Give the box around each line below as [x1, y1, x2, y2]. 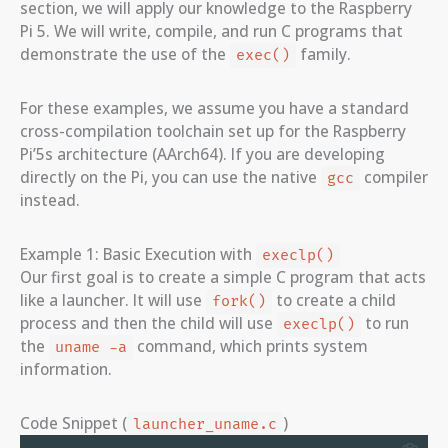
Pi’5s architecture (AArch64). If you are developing [20, 142, 385, 165]
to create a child [271, 288, 396, 311]
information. [20, 357, 112, 380]
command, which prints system [132, 334, 368, 357]
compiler [359, 165, 428, 188]
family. [295, 42, 351, 65]
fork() [211, 291, 266, 311]
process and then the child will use [20, 311, 277, 334]
